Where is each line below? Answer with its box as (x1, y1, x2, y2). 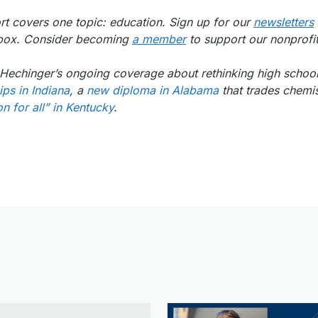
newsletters (253, 15, 314, 29)
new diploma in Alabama (87, 83, 219, 97)
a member (132, 32, 186, 46)
